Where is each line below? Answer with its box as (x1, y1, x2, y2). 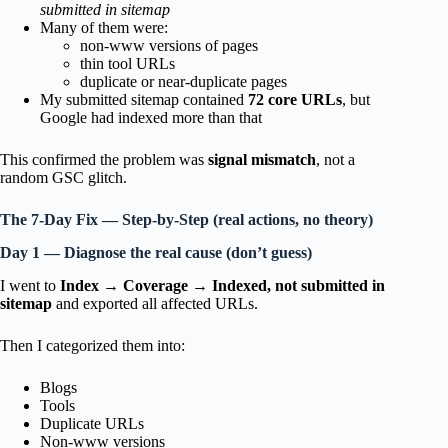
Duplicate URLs (40, 414, 144, 432)
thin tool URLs (80, 55, 175, 73)
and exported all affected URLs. (52, 294, 258, 312)
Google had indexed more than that (40, 109, 262, 127)
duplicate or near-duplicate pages (80, 73, 287, 91)
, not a (316, 151, 355, 169)
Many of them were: (40, 19, 168, 37)
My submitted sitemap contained (40, 91, 248, 109)
